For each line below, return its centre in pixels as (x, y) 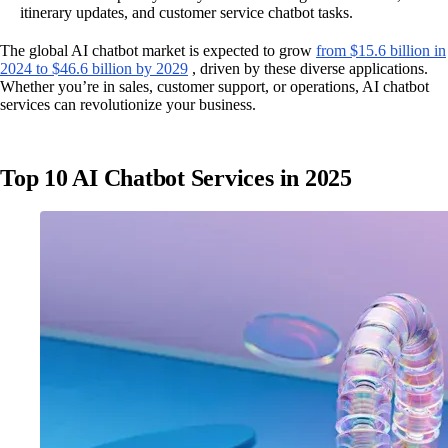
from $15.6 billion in (381, 51)
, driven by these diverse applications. (308, 69)
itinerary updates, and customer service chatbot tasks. (186, 13)
